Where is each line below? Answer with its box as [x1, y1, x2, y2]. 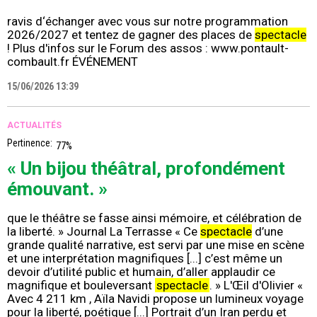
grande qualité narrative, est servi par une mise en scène [7, 238, 304, 253]
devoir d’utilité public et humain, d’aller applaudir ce [7, 265, 275, 279]
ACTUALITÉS [7, 120, 62, 131]
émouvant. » [7, 178, 108, 200]
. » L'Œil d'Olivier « [209, 278, 303, 293]
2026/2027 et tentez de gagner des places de [7, 28, 255, 42]
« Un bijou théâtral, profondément [7, 158, 285, 180]
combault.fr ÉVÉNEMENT [7, 54, 138, 69]
